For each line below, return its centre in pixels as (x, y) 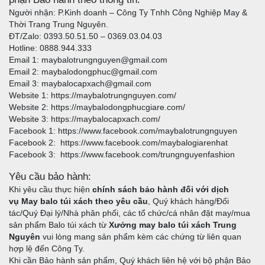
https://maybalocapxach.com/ (106, 119)
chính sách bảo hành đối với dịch (161, 190)
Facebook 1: (33, 131)
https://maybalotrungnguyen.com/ (114, 96)
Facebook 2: (35, 143)
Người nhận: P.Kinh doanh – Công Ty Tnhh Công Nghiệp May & (128, 13)
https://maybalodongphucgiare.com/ (118, 107)
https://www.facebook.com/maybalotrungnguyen (148, 131)
